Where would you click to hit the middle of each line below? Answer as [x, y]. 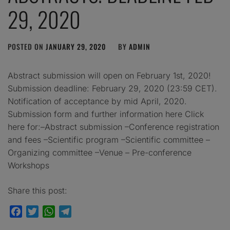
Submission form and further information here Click [106, 114]
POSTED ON [27, 46]
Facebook [41, 212]
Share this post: [37, 190]
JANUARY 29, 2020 [76, 46]
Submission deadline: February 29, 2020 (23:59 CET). [112, 88]
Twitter [52, 212]
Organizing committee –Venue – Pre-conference [100, 152]
